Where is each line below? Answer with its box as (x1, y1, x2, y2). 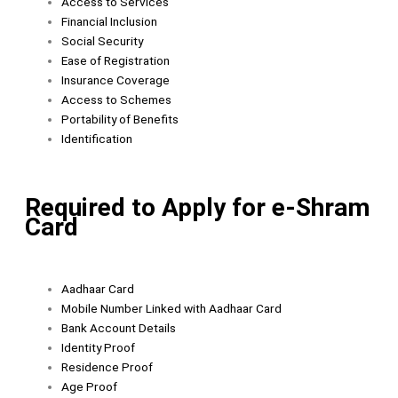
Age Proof (61, 378, 118, 394)
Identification (61, 131, 133, 146)
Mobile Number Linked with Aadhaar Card (61, 300, 283, 315)
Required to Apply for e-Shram (25, 193, 370, 223)
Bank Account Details (61, 320, 177, 335)
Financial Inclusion (61, 13, 158, 28)
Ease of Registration (61, 52, 171, 68)
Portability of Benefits (61, 111, 179, 126)
